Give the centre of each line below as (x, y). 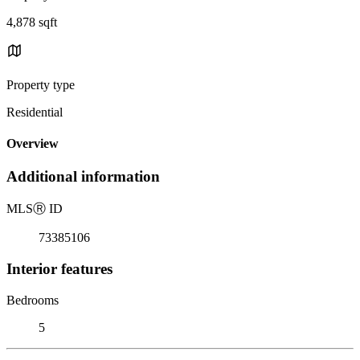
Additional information (83, 177)
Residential (35, 112)
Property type (41, 84)
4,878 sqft (32, 22)
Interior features (59, 268)
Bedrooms (33, 300)
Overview (33, 144)
